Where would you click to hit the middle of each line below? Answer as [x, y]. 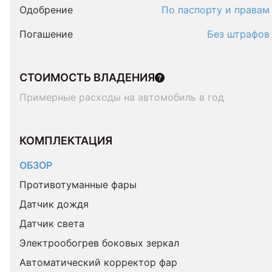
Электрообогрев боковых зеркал [99, 243]
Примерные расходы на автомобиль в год [122, 97]
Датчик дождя [54, 204]
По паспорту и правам [216, 10]
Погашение [46, 34]
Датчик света [52, 223]
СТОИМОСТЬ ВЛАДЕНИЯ [87, 77]
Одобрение [46, 10]
